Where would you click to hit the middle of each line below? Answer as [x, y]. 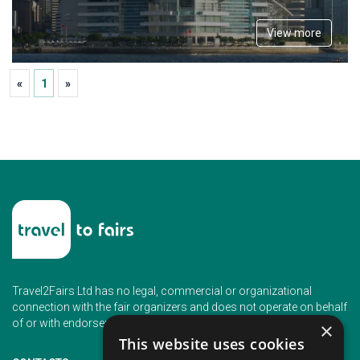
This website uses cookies [212, 344]
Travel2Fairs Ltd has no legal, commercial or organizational [162, 290]
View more [294, 33]
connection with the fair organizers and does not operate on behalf [180, 307]
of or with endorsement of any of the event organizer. [145, 323]
